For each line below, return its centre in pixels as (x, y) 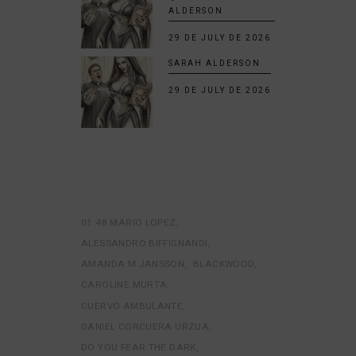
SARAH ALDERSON (215, 64)
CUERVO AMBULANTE (132, 306)
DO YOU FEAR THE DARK (139, 347)
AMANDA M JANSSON (133, 264)
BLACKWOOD (224, 264)
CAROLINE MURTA (124, 285)
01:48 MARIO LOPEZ (129, 223)
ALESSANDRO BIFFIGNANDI (145, 244)
